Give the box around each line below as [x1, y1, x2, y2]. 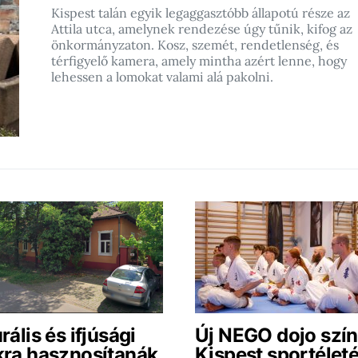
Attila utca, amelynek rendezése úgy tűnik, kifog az [51, 21, 352, 37]
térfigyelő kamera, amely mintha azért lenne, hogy [51, 53, 347, 69]
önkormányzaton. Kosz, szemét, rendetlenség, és [51, 37, 339, 53]
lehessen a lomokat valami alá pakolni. [51, 69, 273, 85]
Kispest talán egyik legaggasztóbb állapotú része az [51, 5, 350, 21]
